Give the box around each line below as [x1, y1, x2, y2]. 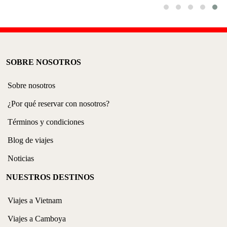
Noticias [8, 154, 34, 163]
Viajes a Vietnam [8, 196, 62, 205]
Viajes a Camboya [8, 214, 66, 223]
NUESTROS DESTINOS [6, 173, 94, 182]
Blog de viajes [8, 136, 53, 145]
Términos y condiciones [8, 118, 84, 127]
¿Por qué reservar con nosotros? [8, 99, 109, 108]
